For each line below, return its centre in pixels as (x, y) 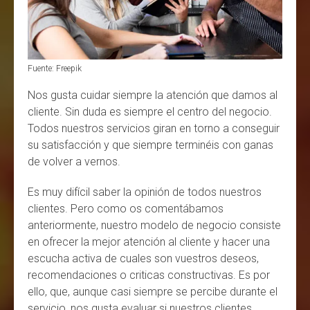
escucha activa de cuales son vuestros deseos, (143, 258)
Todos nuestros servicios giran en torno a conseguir (154, 128)
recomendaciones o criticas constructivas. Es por (149, 275)
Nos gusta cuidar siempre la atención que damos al (153, 95)
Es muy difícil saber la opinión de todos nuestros (145, 192)
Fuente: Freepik (55, 68)
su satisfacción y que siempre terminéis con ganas (151, 145)
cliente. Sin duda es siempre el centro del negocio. (150, 111)
